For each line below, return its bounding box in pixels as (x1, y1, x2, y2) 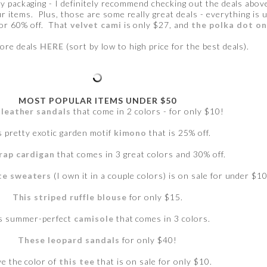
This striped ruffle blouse (12, 192, 128, 203)
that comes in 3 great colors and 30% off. (55, 149, 226, 160)
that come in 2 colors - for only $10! (71, 106, 224, 117)
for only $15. (127, 192, 183, 203)
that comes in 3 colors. (113, 213, 211, 224)
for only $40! (120, 235, 177, 246)
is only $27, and (121, 20, 192, 30)
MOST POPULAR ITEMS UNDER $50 (18, 95, 176, 106)
